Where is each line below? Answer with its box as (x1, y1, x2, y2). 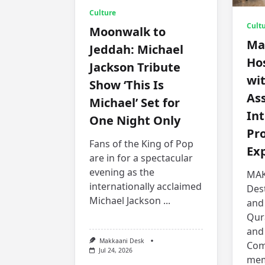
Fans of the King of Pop (89, 137, 193, 150)
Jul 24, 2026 (98, 246, 132, 255)
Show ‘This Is (89, 77, 164, 93)
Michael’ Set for (89, 95, 180, 111)
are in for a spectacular (89, 151, 193, 164)
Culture (89, 8, 116, 18)
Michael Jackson (89, 194, 161, 207)
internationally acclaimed (89, 180, 202, 193)
